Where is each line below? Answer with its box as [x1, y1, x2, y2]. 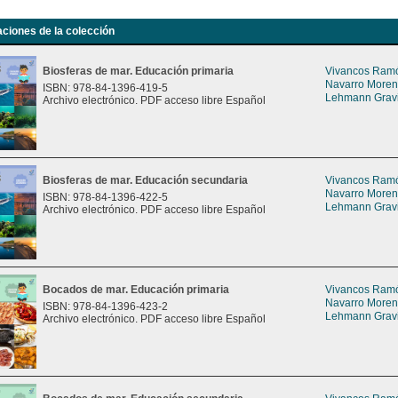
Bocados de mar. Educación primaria [43, 283, 229, 296]
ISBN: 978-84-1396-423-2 [43, 300, 168, 313]
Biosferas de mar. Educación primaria [43, 65, 234, 77]
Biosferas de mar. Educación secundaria [43, 174, 248, 187]
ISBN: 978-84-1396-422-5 [43, 191, 168, 203]
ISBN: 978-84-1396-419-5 [43, 82, 168, 94]
